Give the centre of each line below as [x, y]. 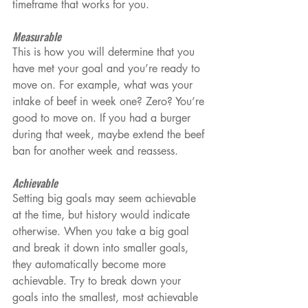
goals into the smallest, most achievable [107, 298]
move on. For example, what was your [104, 85]
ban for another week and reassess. [95, 151]
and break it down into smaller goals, [102, 248]
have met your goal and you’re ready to [108, 69]
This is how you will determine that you [105, 52]
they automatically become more [91, 265]
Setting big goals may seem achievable [106, 199]
